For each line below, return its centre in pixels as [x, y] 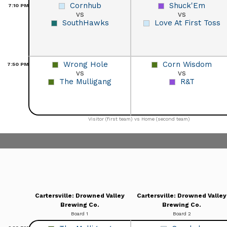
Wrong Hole [85, 64]
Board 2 [182, 213]
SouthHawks [85, 23]
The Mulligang [85, 81]
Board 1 [80, 213]
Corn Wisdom [187, 64]
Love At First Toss [187, 23]
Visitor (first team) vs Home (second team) [139, 119]
